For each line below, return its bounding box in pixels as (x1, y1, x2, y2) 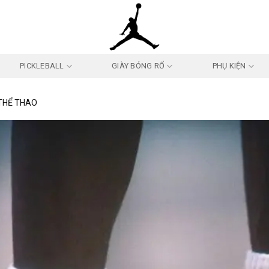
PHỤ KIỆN (212, 61, 246, 70)
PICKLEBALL (20, 61, 64, 70)
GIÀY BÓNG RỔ (112, 61, 165, 70)
